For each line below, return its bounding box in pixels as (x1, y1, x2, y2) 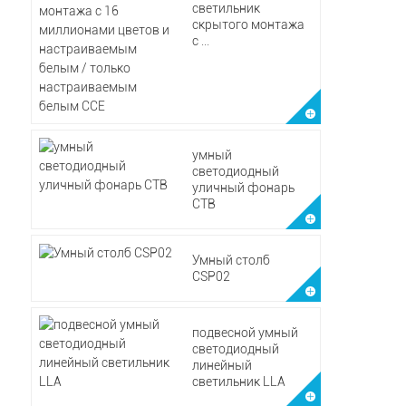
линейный (191, 358, 252, 372)
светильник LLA (191, 374, 285, 389)
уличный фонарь (191, 180, 295, 195)
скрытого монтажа (191, 17, 304, 32)
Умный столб (191, 253, 270, 267)
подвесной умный (191, 325, 298, 340)
